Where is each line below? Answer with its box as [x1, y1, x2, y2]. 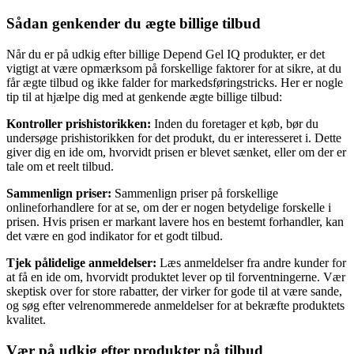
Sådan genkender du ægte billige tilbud [6, 15, 261, 32]
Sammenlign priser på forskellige [111, 186, 278, 201]
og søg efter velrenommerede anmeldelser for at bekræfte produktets [6, 299, 345, 313]
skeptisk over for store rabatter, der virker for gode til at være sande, [6, 284, 342, 299]
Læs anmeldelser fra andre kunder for [156, 256, 346, 270]
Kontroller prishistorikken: [6, 117, 151, 131]
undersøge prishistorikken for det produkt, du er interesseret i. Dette [6, 131, 341, 145]
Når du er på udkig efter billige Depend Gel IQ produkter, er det [6, 47, 325, 62]
